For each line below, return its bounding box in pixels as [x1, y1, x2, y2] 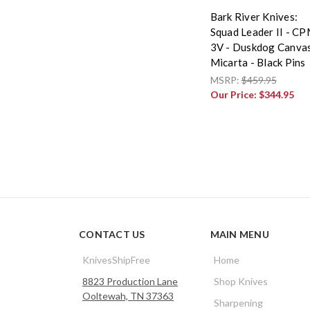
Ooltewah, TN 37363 [82, 289, 174, 302]
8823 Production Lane [82, 275, 178, 287]
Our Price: [210, 88, 259, 100]
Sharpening [213, 296, 263, 309]
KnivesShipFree [82, 253, 150, 266]
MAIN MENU [210, 228, 269, 240]
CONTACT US [79, 228, 145, 240]
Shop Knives [213, 275, 268, 287]
